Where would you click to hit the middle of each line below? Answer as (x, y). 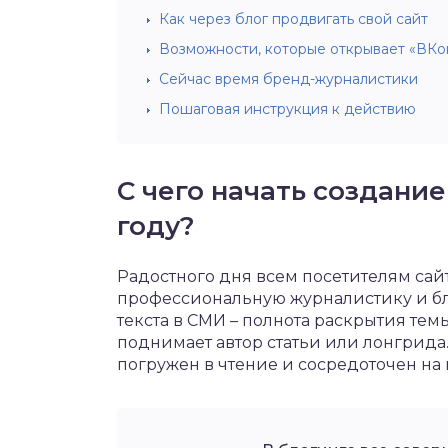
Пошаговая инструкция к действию (287, 108)
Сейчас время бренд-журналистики (288, 78)
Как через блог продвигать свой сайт (293, 18)
